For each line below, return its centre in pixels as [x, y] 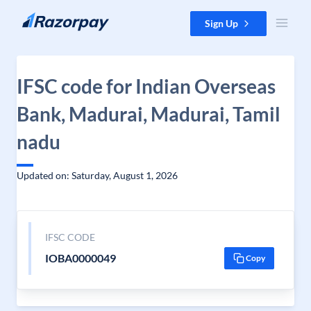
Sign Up [221, 23]
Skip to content [44, 18]
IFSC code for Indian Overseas [146, 86]
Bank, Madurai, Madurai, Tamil [149, 114]
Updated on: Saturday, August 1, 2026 [97, 175]
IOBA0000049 [80, 258]
